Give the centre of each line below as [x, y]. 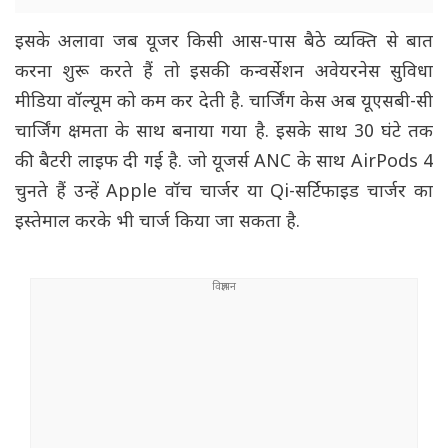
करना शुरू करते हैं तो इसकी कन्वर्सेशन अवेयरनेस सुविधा [224, 73]
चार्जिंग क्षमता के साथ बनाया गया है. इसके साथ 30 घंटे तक [224, 133]
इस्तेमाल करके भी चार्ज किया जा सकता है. [160, 223]
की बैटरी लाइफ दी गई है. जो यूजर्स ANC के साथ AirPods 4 [224, 163]
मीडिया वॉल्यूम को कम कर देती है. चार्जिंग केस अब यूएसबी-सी [224, 103]
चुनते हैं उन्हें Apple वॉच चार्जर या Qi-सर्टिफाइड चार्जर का [224, 193]
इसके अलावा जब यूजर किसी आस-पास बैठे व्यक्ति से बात [224, 43]
